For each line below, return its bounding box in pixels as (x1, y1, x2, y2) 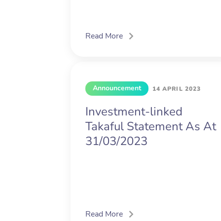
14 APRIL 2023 (152, 85, 201, 93)
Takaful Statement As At (85, 118, 216, 135)
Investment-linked (85, 104, 183, 120)
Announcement (93, 83, 141, 93)
